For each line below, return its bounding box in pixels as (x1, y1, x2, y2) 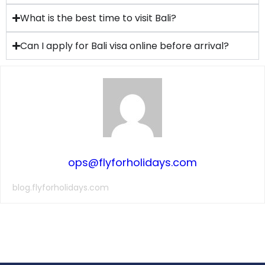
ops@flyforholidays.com (68, 155, 197, 170)
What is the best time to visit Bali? (20, 11, 177, 25)
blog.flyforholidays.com (12, 182, 109, 193)
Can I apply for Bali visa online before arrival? (20, 39, 230, 53)
